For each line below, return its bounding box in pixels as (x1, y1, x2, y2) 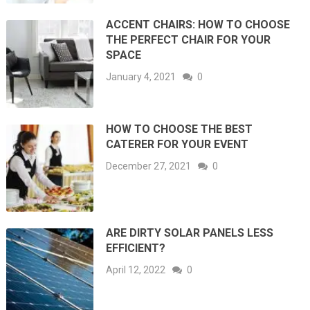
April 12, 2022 (106, 264, 166, 276)
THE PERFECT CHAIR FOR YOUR (106, 33, 271, 47)
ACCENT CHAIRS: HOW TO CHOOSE (106, 18, 291, 32)
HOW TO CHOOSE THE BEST (106, 122, 253, 136)
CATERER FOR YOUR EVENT (106, 137, 249, 151)
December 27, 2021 (106, 160, 192, 172)
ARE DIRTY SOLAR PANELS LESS (106, 226, 274, 240)
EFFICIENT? (106, 241, 166, 255)
